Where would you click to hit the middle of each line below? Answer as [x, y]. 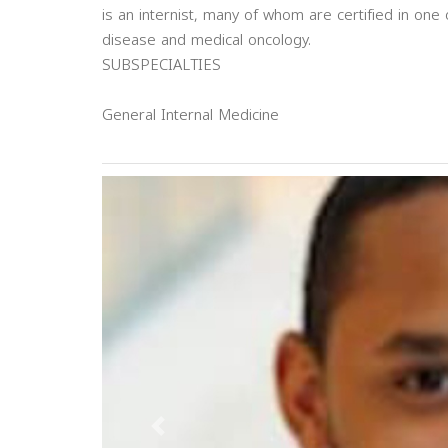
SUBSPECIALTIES [161, 65]
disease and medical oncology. [206, 40]
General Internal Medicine [190, 115]
